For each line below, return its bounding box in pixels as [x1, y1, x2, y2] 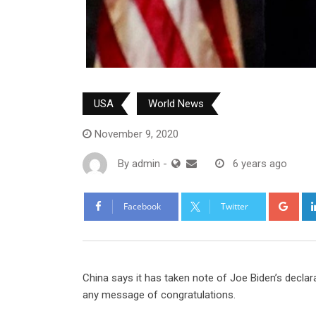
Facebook [123, 200, 161, 212]
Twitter [221, 200, 248, 212]
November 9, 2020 [95, 127, 178, 140]
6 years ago [233, 157, 287, 171]
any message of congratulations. [83, 288, 236, 301]
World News [148, 97, 204, 110]
